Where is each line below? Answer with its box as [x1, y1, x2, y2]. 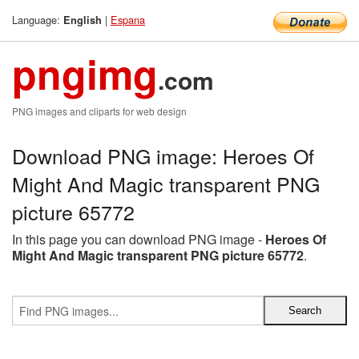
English [63, 13, 102, 27]
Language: [12, 12, 63, 27]
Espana [111, 12, 145, 27]
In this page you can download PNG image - [12, 230, 265, 248]
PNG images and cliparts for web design [12, 104, 187, 118]
